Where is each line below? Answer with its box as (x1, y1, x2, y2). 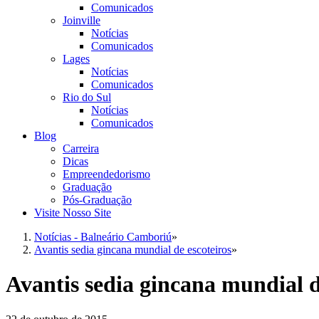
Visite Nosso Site (34, 206, 111, 219)
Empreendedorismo (63, 168, 150, 180)
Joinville (63, 14, 100, 26)
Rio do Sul (63, 91, 111, 103)
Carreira (63, 142, 99, 155)
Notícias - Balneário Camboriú (34, 231, 172, 243)
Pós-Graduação (63, 194, 132, 206)
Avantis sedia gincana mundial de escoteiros (34, 244, 231, 256)
